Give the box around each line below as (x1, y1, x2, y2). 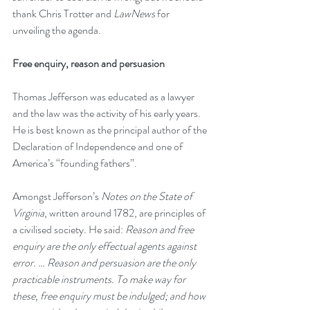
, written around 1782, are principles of (44, 205, 208, 221)
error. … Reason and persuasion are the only (12, 255, 198, 271)
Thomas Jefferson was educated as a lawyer (12, 89, 197, 104)
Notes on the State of (101, 188, 194, 204)
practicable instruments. (12, 271, 114, 287)
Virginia (12, 205, 44, 221)
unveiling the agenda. (12, 22, 101, 38)
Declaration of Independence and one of (12, 138, 185, 154)
